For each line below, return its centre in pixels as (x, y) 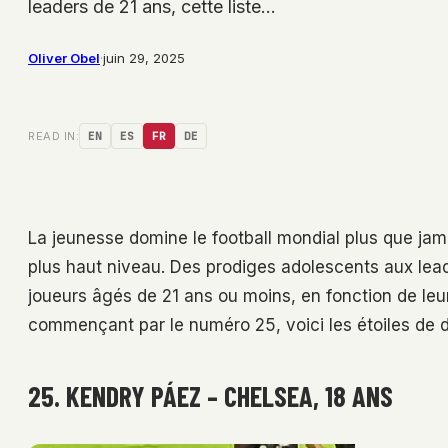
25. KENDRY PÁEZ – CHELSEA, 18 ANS (210, 396)
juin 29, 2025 (144, 58)
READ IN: (53, 136)
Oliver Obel (64, 58)
